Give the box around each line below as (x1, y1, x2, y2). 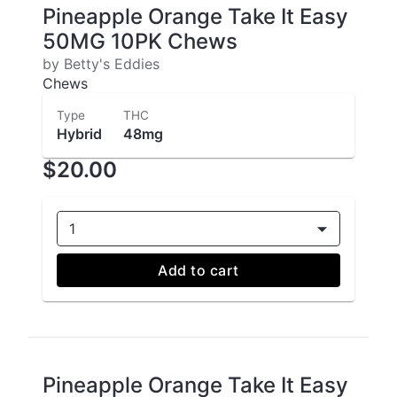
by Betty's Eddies (43, 55, 160, 74)
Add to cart (158, 261, 239, 280)
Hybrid (57, 125, 102, 144)
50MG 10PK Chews (43, 28, 237, 55)
